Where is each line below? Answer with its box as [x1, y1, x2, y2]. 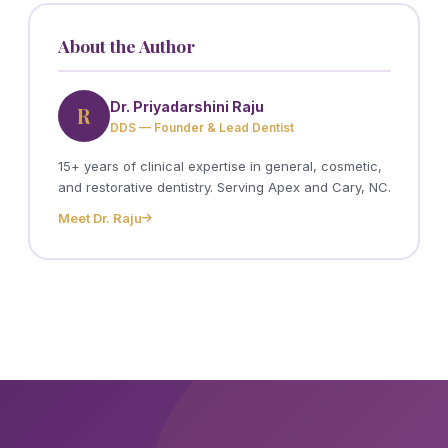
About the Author [57, 34, 195, 57]
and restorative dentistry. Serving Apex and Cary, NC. [57, 179, 391, 195]
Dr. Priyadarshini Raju [109, 97, 264, 115]
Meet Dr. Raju [57, 210, 142, 226]
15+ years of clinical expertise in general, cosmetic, [57, 158, 382, 174]
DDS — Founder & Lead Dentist [109, 119, 294, 135]
